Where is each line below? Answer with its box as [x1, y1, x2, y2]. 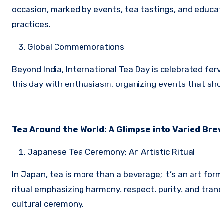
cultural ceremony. [12, 198, 84, 209]
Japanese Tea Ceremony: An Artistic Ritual [27, 146, 195, 157]
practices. [12, 19, 51, 29]
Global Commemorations [27, 41, 124, 52]
